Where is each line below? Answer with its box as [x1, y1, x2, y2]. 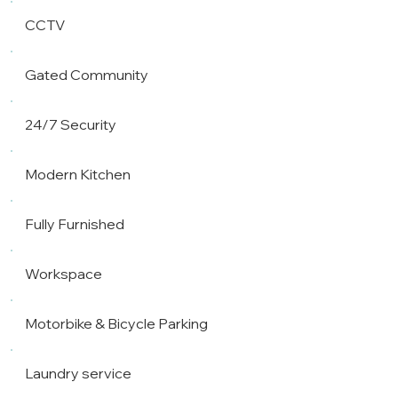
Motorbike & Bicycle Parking [25, 314, 209, 332]
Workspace [25, 264, 103, 283]
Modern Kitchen [25, 164, 131, 183]
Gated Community [25, 65, 149, 84]
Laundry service [25, 363, 132, 382]
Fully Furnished [25, 214, 125, 233]
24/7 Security [25, 115, 117, 133]
